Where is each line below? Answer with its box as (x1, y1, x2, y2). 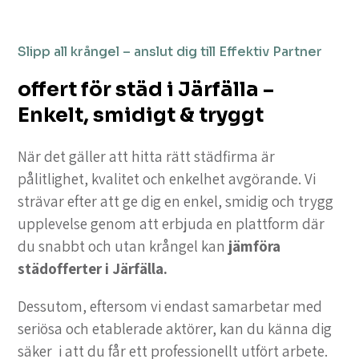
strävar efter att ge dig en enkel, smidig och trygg (18, 192, 334, 212)
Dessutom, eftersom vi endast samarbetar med (18, 296, 323, 317)
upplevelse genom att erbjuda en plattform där (18, 214, 325, 234)
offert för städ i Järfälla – (18, 77, 275, 103)
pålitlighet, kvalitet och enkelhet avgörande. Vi (18, 169, 317, 189)
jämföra (228, 236, 281, 256)
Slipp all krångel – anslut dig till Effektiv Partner (18, 43, 323, 61)
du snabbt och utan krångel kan (18, 236, 229, 256)
